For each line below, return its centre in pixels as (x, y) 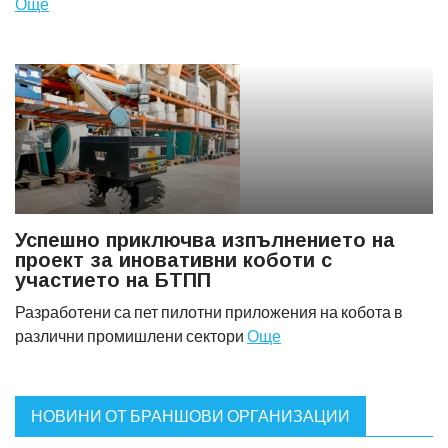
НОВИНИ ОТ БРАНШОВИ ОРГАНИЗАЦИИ (190, 415)
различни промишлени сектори (131, 335)
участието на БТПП (113, 280)
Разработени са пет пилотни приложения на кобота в (209, 311)
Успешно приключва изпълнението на (205, 240)
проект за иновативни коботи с (173, 260)
